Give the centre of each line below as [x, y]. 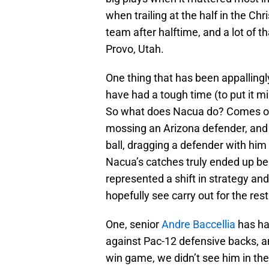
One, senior [134, 225]
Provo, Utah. [135, 49]
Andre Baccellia [198, 225]
